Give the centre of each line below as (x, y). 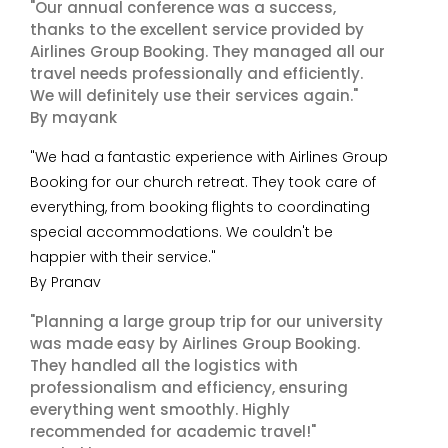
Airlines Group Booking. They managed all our (207, 51)
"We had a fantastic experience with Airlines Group (209, 157)
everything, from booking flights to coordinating (200, 207)
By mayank (73, 117)
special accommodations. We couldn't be (181, 232)
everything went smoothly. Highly (160, 409)
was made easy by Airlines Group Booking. (195, 343)
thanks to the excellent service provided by (197, 29)
